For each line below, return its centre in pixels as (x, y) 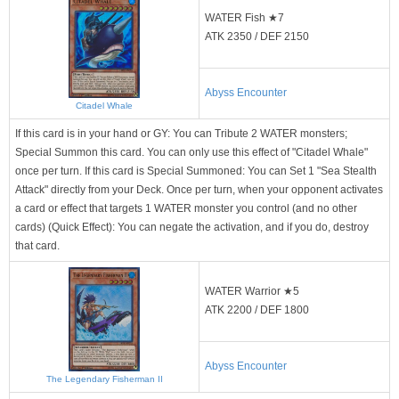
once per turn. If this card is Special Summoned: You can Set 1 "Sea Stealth (196, 171)
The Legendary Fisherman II (104, 379)
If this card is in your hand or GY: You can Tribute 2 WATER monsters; (181, 133)
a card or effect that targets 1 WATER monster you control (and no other (186, 208)
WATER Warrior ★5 (252, 291)
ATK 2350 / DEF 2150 (257, 36)
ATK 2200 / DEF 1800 (257, 309)
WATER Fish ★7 (244, 17)
